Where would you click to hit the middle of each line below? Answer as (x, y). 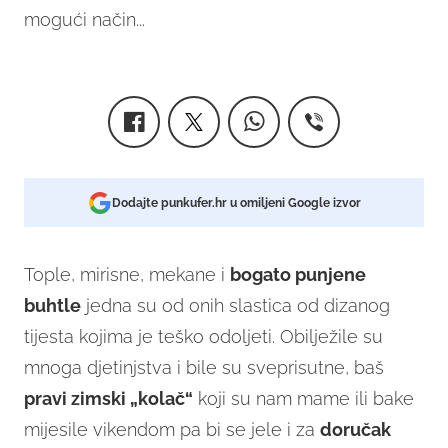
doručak (355, 430)
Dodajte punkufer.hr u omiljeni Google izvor (236, 203)
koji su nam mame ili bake (303, 399)
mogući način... (84, 20)
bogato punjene (298, 275)
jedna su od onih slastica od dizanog (235, 306)
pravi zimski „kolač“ (108, 399)
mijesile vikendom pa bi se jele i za (172, 430)
